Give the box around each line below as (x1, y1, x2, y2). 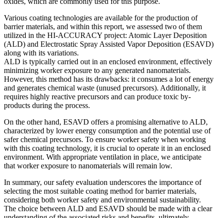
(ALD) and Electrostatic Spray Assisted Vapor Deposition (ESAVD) (4, 39, 214, 48)
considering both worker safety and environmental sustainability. (4, 195, 201, 204)
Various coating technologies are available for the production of (4, 13, 198, 22)
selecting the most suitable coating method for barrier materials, (4, 186, 197, 195)
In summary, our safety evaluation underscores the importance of (4, 178, 201, 186)
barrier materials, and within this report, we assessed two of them (4, 22, 202, 31)
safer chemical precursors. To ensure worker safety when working (4, 135, 206, 144)
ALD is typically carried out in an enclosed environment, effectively (4, 57, 212, 66)
